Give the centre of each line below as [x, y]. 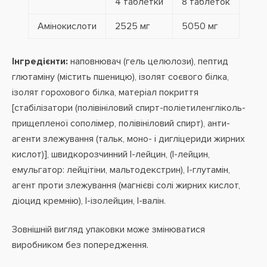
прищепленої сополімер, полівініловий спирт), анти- [121, 123]
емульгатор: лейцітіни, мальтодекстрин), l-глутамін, [121, 170]
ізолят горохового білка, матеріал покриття [105, 92]
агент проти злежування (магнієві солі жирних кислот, [126, 185]
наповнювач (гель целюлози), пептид [148, 61]
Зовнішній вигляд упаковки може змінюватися [108, 229]
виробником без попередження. [80, 245]
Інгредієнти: [40, 61]
